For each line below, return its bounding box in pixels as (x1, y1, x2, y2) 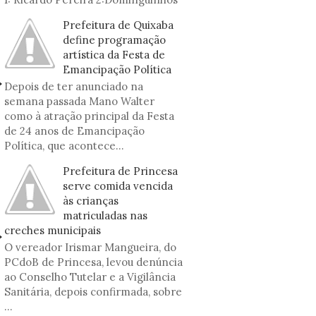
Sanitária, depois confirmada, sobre (4, 285, 182, 298)
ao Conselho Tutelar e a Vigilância (4, 270, 176, 284)
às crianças (63, 194, 119, 207)
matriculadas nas (63, 209, 147, 222)
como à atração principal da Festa (4, 109, 174, 123)
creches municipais (4, 224, 101, 237)
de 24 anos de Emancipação (4, 124, 145, 138)
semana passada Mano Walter (4, 95, 154, 108)
